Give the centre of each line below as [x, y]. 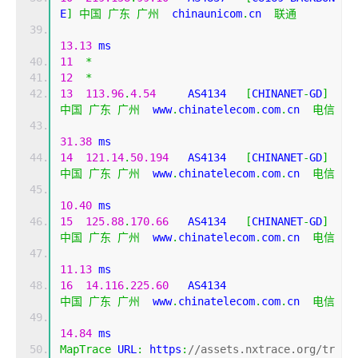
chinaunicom [201, 14]
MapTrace [86, 350]
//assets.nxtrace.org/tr [261, 350]
